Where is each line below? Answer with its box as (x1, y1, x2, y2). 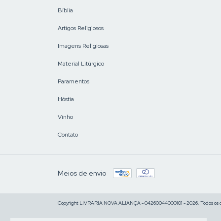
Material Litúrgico (58, 59, 104, 68)
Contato (58, 130, 78, 139)
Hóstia (58, 95, 74, 103)
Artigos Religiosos (58, 24, 104, 32)
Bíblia (58, 6, 73, 14)
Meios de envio (58, 168, 106, 178)
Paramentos (58, 77, 89, 85)
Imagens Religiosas (58, 41, 109, 50)
